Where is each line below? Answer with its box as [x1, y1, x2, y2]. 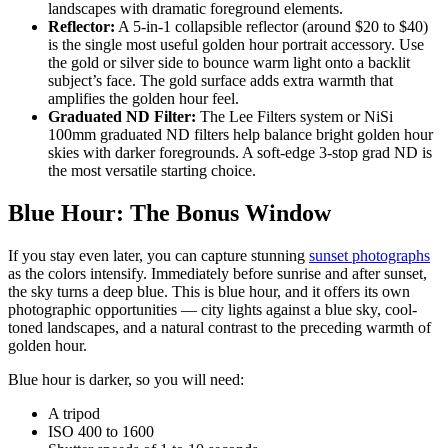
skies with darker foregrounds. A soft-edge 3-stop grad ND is [48, 144, 432, 162]
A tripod [48, 405, 100, 423]
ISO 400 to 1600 [48, 423, 154, 441]
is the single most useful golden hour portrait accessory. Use [48, 36, 424, 54]
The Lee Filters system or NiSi [196, 108, 393, 126]
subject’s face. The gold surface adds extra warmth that [48, 72, 393, 90]
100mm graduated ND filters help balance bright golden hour [48, 126, 433, 144]
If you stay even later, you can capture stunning [8, 247, 309, 265]
